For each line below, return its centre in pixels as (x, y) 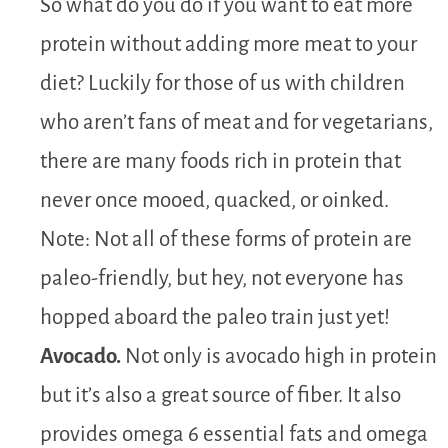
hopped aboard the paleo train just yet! (215, 317)
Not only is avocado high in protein (279, 356)
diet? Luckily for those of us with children (222, 83)
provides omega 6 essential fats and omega (234, 434)
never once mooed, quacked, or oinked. (214, 200)
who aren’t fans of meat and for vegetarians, (236, 122)
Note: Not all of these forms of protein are (226, 239)
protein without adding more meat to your (228, 44)
